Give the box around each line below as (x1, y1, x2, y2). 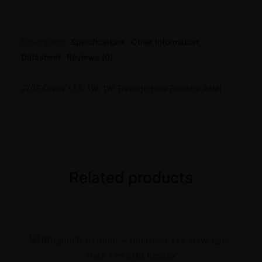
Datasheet (21, 52, 61, 63)
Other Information (131, 37, 198, 47)
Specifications (71, 37, 125, 47)
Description (21, 37, 65, 47)
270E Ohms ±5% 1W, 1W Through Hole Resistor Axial (21, 83, 221, 94)
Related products (69, 168, 193, 187)
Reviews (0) (67, 52, 113, 63)
